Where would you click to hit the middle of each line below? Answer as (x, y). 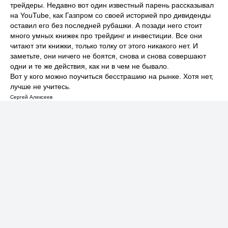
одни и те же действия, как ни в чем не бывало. (90, 66)
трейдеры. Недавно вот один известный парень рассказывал (112, 5)
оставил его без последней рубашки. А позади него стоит (106, 25)
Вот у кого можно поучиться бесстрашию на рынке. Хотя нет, (112, 76)
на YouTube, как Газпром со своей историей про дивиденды (110, 15)
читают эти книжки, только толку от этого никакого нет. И (104, 46)
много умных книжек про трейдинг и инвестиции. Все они (106, 36)
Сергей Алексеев (31, 97)
